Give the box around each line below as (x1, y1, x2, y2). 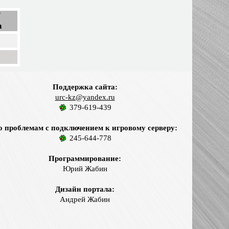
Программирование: (49, 154, 121, 163)
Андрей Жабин (60, 195, 110, 204)
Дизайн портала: (55, 185, 114, 194)
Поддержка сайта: (52, 82, 118, 91)
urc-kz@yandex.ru (55, 93, 115, 101)
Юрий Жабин (62, 165, 107, 173)
